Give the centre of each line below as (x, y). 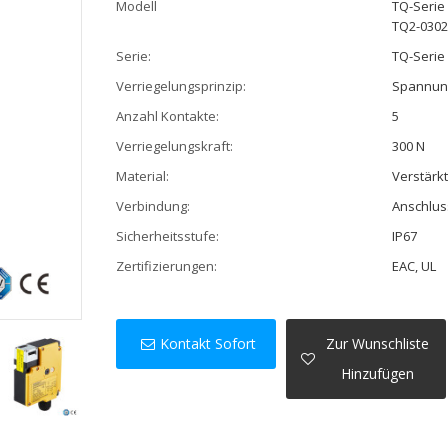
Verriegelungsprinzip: (180, 85)
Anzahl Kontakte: (167, 115)
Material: (142, 175)
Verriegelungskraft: (174, 145)
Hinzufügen (378, 374)
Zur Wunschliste (378, 344)
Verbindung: (152, 205)
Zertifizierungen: (166, 265)
